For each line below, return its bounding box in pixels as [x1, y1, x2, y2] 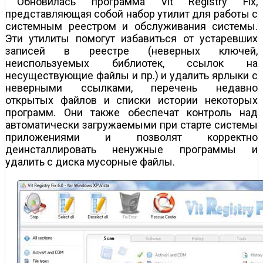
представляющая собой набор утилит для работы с [5, 8, 258, 21]
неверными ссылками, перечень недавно [5, 82, 258, 95]
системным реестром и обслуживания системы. [5, 20, 258, 33]
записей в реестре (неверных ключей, [5, 45, 258, 58]
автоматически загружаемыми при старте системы [5, 119, 258, 131]
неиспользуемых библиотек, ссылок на [5, 57, 258, 70]
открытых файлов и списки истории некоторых [5, 94, 258, 107]
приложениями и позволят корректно [5, 131, 258, 144]
